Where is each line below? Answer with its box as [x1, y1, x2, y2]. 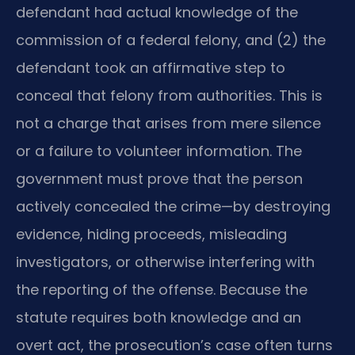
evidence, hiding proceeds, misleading [16, 224, 287, 245]
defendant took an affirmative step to [16, 58, 285, 78]
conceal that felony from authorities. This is [16, 86, 323, 106]
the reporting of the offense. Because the [16, 280, 307, 300]
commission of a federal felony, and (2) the [16, 30, 326, 51]
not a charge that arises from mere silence [16, 113, 321, 134]
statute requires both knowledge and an [16, 307, 301, 328]
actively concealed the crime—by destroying [16, 197, 330, 217]
